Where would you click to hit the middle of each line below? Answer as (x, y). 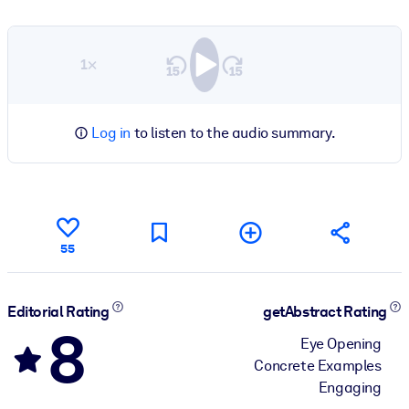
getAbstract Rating (326, 312)
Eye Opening (341, 343)
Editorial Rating (60, 312)
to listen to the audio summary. (233, 132)
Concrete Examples (318, 365)
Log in (111, 132)
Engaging (350, 387)
